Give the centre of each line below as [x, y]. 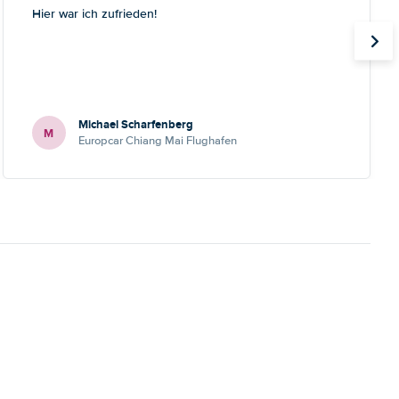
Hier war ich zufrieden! [94, 14]
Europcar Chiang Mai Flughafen [157, 141]
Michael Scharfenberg [135, 124]
